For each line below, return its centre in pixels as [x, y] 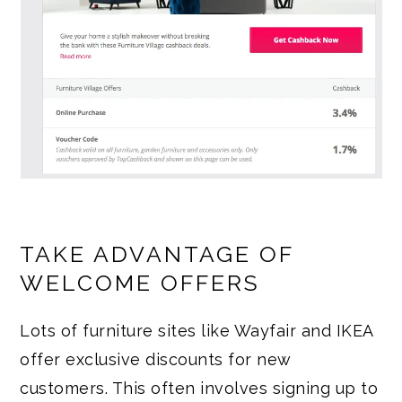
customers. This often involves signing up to [199, 389]
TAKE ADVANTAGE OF [157, 255]
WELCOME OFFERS [140, 284]
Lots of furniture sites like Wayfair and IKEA [197, 331]
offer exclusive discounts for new [156, 360]
